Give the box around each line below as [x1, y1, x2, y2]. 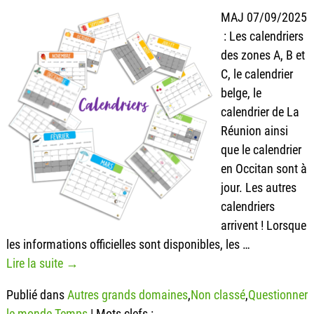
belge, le [220, 85, 261, 100]
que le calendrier [220, 142, 301, 157]
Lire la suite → [6, 255, 78, 271]
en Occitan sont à [220, 161, 307, 176]
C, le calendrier [220, 66, 293, 81]
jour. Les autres [220, 179, 296, 195]
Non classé [190, 287, 245, 302]
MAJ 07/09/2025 [220, 9, 307, 25]
